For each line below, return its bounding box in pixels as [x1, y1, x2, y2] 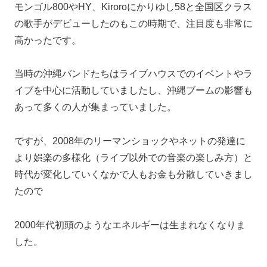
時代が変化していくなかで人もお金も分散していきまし [14, 169, 253, 180]
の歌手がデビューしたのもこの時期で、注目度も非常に [14, 18, 253, 29]
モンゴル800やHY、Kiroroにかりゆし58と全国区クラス [14, 1, 252, 12]
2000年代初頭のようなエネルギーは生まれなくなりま [14, 220, 246, 231]
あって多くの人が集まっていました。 [14, 102, 176, 113]
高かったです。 [14, 35, 81, 45]
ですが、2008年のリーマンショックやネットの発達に [14, 136, 246, 147]
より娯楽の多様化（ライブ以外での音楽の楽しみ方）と [14, 153, 253, 163]
